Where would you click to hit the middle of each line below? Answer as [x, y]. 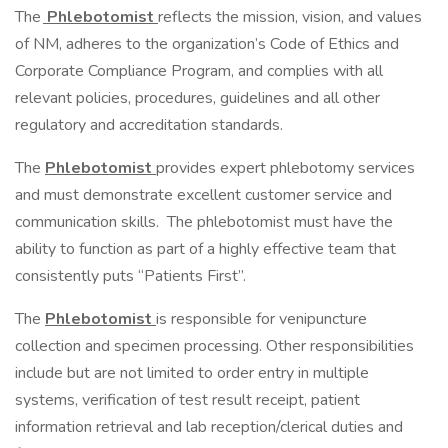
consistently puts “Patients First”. [132, 276]
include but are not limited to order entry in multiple [192, 373]
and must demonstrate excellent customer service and [203, 195]
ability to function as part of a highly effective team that [205, 249]
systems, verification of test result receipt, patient [187, 400]
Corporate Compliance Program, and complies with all [199, 71]
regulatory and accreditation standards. [151, 125]
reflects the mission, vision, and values [290, 17]
